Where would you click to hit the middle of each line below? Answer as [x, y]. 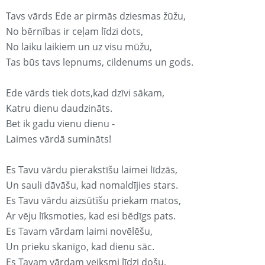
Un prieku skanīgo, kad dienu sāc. [80, 247]
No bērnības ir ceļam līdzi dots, [75, 32]
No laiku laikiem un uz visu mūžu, [79, 47]
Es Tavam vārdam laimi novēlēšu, [79, 232]
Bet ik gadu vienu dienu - [60, 124]
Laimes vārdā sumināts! [59, 139]
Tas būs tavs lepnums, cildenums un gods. [100, 62]
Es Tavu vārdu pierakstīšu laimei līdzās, [92, 170]
